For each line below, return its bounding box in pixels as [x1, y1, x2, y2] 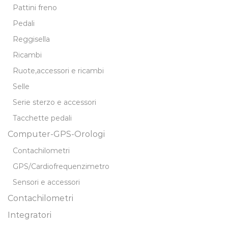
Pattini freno [13, 3, 57, 12]
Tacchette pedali [13, 113, 72, 123]
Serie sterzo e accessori [13, 97, 96, 107]
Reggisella [13, 34, 50, 44]
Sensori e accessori [13, 177, 80, 187]
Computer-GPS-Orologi [8, 129, 105, 139]
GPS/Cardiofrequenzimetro [13, 161, 109, 171]
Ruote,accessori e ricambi [13, 66, 104, 75]
